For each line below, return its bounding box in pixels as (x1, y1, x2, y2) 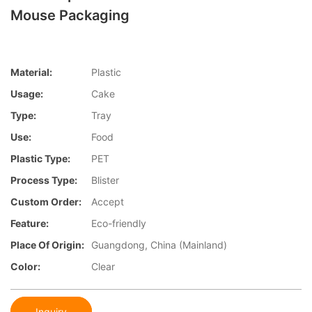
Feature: (10, 217, 49, 230)
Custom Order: (10, 196, 81, 208)
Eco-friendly (91, 217, 146, 230)
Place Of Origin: (10, 239, 84, 251)
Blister (91, 174, 119, 187)
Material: (10, 66, 52, 79)
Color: (10, 260, 40, 273)
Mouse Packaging (10, 7, 130, 24)
